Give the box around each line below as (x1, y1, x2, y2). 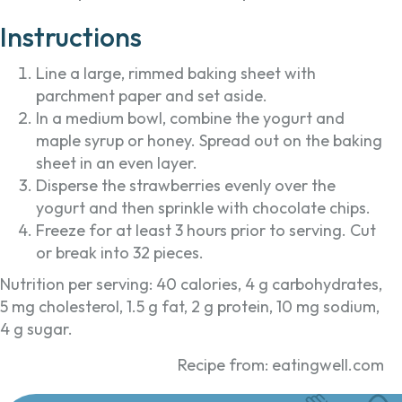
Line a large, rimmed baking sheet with (36, 63, 316, 84)
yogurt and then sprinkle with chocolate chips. (36, 197, 371, 219)
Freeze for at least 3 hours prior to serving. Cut (36, 220, 376, 241)
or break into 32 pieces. (36, 242, 204, 264)
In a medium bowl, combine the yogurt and (36, 108, 345, 129)
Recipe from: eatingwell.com (178, 354, 384, 376)
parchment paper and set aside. (36, 85, 267, 107)
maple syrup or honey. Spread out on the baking (36, 130, 382, 152)
